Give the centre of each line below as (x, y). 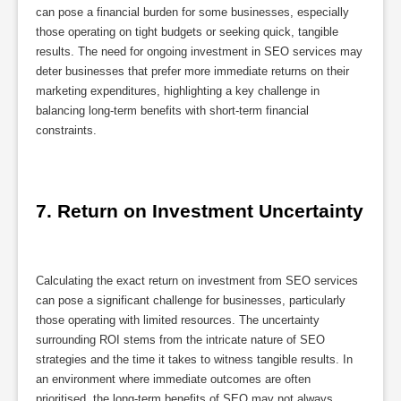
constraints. (66, 131)
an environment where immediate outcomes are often (173, 379)
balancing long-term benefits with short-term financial (172, 111)
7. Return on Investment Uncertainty (200, 210)
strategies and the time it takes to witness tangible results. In (194, 359)
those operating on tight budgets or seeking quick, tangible (187, 32)
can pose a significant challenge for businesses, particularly (191, 300)
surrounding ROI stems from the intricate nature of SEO (180, 339)
